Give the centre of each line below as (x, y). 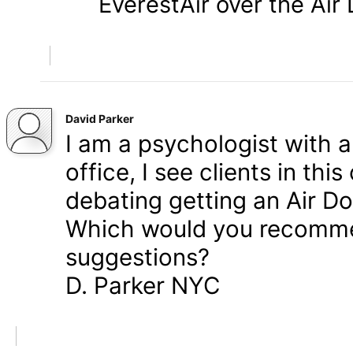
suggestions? (137, 257)
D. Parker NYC (143, 285)
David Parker (100, 119)
